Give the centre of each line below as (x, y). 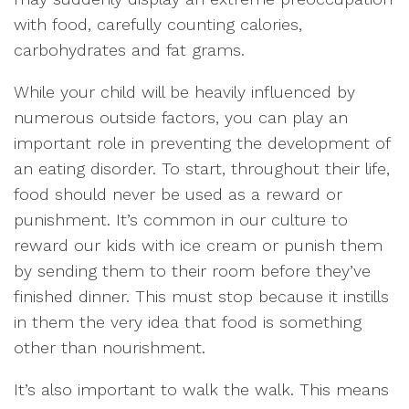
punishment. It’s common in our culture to (181, 220)
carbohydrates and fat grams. (129, 50)
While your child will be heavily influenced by (184, 92)
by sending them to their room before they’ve (192, 271)
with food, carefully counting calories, (158, 24)
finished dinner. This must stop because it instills (201, 296)
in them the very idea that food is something (188, 322)
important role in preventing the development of (202, 143)
